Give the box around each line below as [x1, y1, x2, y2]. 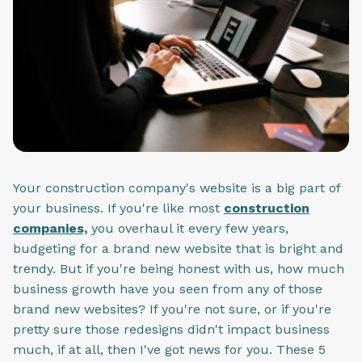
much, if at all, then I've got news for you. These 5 [13, 342, 326, 358]
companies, [13, 221, 87, 237]
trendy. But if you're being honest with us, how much [13, 261, 344, 277]
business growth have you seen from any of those [13, 281, 322, 297]
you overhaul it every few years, [87, 221, 288, 237]
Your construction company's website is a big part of [13, 180, 340, 196]
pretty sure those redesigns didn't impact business [13, 322, 330, 338]
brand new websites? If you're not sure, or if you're [13, 301, 331, 318]
